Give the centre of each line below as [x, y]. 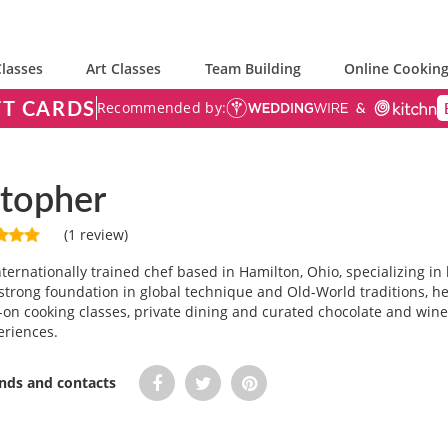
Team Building [252, 68]
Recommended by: [161, 107]
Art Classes [124, 68]
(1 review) [94, 234]
